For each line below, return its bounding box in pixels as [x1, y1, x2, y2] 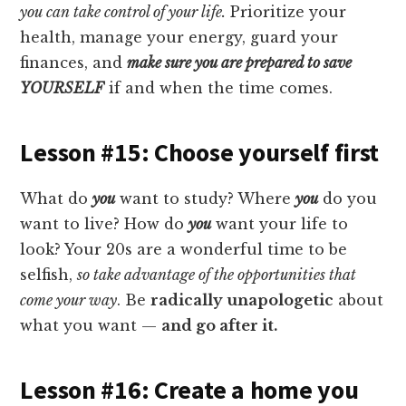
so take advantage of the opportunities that [77, 265, 357, 284]
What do [20, 188, 93, 208]
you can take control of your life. [20, 2, 227, 21]
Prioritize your [226, 2, 347, 21]
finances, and [20, 53, 128, 72]
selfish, [20, 265, 78, 284]
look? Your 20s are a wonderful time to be [20, 239, 348, 258]
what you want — [20, 315, 162, 334]
